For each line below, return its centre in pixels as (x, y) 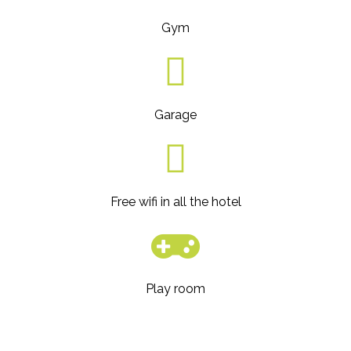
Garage (175, 115)
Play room (175, 289)
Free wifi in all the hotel (175, 202)
